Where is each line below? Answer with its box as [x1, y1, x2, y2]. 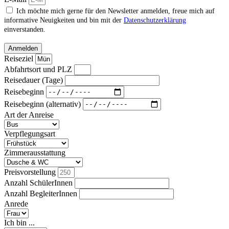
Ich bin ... [4, 218, 35, 227]
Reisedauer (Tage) [4, 75, 65, 84]
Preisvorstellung [4, 167, 58, 176]
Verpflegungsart [4, 129, 55, 138]
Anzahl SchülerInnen [4, 178, 75, 187]
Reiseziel [4, 54, 35, 63]
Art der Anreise [4, 110, 54, 119]
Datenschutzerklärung [124, 16, 186, 24]
